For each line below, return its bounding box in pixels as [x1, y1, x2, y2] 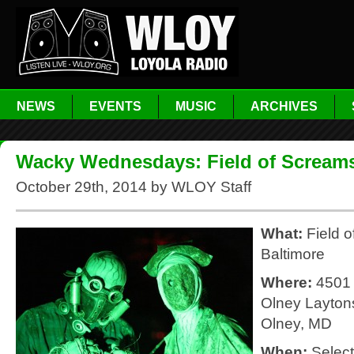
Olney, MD [261, 315, 332, 332]
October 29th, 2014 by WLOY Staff [16, 179, 251, 195]
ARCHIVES [250, 100, 318, 113]
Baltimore [261, 246, 325, 262]
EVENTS [89, 100, 141, 113]
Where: [261, 274, 312, 291]
